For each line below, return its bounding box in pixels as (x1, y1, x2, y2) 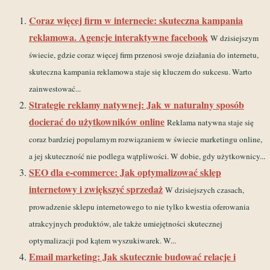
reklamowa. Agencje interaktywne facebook (29, 30, 208, 44)
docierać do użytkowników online (29, 114, 165, 128)
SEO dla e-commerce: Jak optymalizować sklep (29, 165, 221, 179)
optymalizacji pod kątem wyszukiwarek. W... (29, 234, 176, 246)
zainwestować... (29, 83, 81, 94)
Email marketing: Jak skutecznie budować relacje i (29, 249, 236, 263)
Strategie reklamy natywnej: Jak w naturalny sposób (29, 97, 244, 111)
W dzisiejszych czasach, (165, 184, 244, 195)
